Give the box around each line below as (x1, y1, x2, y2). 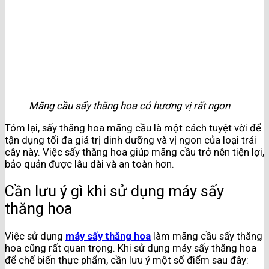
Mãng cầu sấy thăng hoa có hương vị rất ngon (29, 100, 230, 112)
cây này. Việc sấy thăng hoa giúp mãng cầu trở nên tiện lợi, (5, 145, 264, 158)
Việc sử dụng (5, 229, 65, 242)
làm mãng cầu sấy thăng (151, 229, 262, 242)
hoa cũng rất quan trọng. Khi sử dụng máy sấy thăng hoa (5, 241, 256, 254)
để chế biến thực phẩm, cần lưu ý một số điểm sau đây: (5, 253, 249, 266)
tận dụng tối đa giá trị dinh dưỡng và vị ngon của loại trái (5, 133, 256, 146)
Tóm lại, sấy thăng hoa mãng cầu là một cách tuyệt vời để (5, 121, 261, 134)
